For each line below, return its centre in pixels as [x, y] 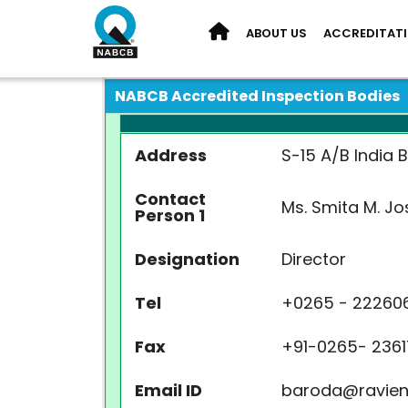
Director [314, 259]
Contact [170, 199]
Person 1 [170, 215]
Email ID [168, 390]
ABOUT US [276, 33]
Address [171, 155]
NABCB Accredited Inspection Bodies [257, 96]
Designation [187, 259]
